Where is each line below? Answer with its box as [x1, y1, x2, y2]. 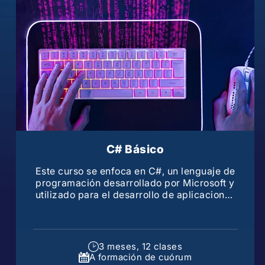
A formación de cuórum [89, 251, 192, 263]
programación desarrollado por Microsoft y [35, 176, 235, 189]
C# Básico [106, 142, 164, 156]
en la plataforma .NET [85, 200, 186, 212]
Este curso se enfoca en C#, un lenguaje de [35, 164, 235, 177]
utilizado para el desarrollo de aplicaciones [35, 188, 235, 201]
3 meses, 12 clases [99, 241, 183, 252]
